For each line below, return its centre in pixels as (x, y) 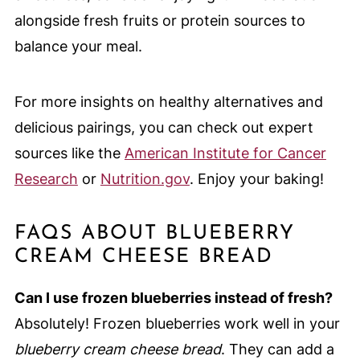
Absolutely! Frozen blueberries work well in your (177, 323)
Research (46, 178)
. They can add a (277, 349)
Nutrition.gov (145, 178)
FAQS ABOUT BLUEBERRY (154, 233)
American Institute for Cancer (225, 153)
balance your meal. (78, 46)
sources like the (69, 153)
